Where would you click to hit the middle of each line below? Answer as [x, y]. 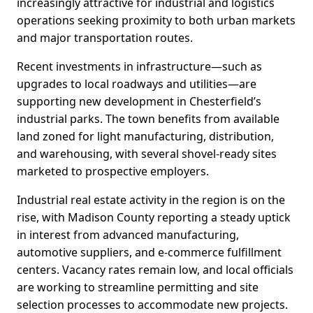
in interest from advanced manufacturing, [128, 235]
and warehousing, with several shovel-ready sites [147, 154]
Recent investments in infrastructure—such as [139, 67]
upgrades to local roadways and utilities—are [137, 84]
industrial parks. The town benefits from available [148, 119]
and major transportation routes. [105, 38]
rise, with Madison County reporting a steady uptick [154, 218]
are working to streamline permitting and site [138, 287]
